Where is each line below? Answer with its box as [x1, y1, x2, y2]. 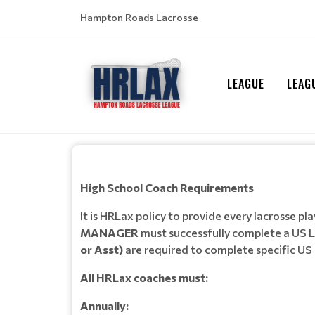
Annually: [80, 299, 129, 312]
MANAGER [80, 226, 139, 239]
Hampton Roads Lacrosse [80, 11, 198, 23]
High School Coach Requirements [80, 181, 254, 194]
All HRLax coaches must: [80, 271, 210, 284]
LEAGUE [227, 75, 264, 92]
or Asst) [80, 243, 123, 256]
